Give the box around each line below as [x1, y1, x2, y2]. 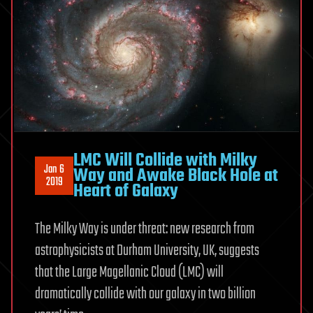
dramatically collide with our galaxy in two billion [35, 282, 256, 306]
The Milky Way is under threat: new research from [35, 217, 254, 241]
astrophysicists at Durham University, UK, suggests [35, 238, 259, 263]
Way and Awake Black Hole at [73, 161, 278, 190]
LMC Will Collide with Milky [73, 146, 257, 175]
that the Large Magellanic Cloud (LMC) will [35, 260, 224, 284]
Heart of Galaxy [73, 177, 178, 205]
